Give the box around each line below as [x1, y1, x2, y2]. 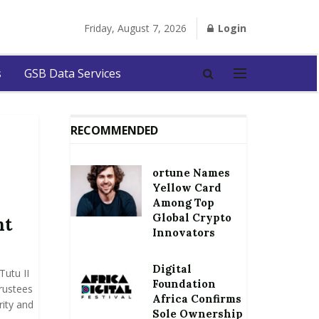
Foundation [152, 277, 216, 291]
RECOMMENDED [70, 122, 158, 138]
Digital [152, 262, 192, 276]
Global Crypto [152, 211, 231, 224]
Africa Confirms [152, 292, 241, 305]
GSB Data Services [24, 66, 121, 81]
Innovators [152, 226, 215, 239]
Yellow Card [152, 181, 221, 194]
